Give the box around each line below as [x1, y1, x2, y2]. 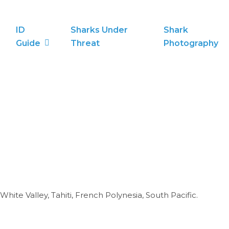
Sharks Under [71, 25, 128, 35]
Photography [163, 38, 218, 48]
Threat [71, 38, 100, 48]
